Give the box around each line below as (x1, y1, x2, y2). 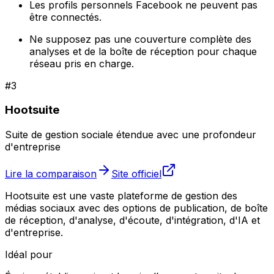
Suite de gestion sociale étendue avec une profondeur (5, 128, 256, 141)
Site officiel (111, 168, 161, 180)
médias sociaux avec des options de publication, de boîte (5, 202, 268, 215)
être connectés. (29, 10, 102, 23)
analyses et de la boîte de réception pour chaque (29, 45, 257, 57)
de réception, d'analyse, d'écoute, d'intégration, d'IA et (5, 214, 260, 227)
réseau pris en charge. (29, 57, 134, 70)
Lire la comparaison (5, 168, 97, 180)
